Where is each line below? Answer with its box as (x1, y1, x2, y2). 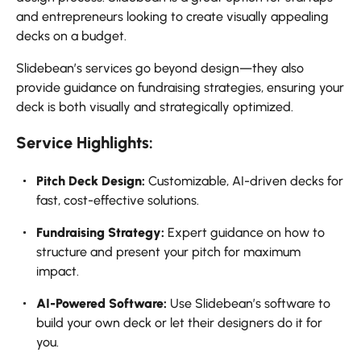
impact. (36, 263, 79, 279)
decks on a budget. (16, 27, 127, 44)
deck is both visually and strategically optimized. (16, 98, 293, 114)
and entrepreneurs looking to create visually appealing (16, 8, 329, 24)
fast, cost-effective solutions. (36, 192, 199, 208)
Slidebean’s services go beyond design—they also (16, 60, 304, 76)
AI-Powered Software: (36, 295, 167, 311)
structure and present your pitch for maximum (36, 243, 301, 259)
